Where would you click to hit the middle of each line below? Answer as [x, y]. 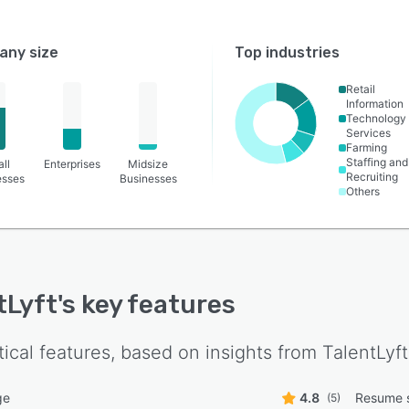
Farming [367, 147]
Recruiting [372, 177]
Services [369, 133]
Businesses [148, 178]
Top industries [288, 52]
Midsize [148, 164]
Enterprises [72, 164]
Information [375, 104]
